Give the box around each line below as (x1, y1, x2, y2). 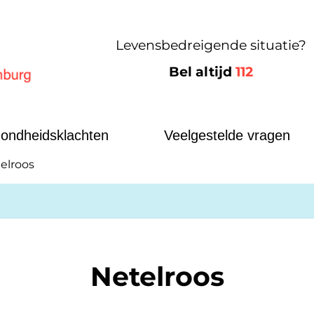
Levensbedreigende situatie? (115, 36, 306, 53)
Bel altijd (168, 63, 235, 80)
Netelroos (90, 260, 224, 294)
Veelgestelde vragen (164, 128, 290, 144)
